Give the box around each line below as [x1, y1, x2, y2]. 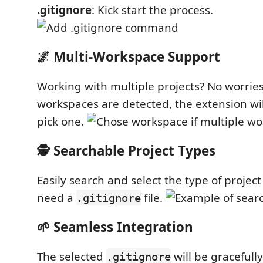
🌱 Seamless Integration [37, 218, 193, 236]
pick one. [37, 113, 87, 129]
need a [37, 190, 76, 205]
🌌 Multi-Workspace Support [37, 48, 220, 66]
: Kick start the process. [92, 2, 213, 18]
